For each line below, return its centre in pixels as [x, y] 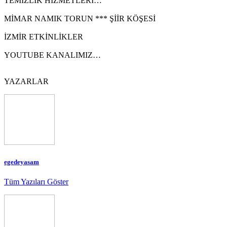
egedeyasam [22, 162]
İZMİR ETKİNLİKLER [44, 36]
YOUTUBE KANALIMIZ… [52, 55]
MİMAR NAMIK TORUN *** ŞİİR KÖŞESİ [80, 18]
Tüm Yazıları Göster [36, 181]
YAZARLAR [26, 81]
